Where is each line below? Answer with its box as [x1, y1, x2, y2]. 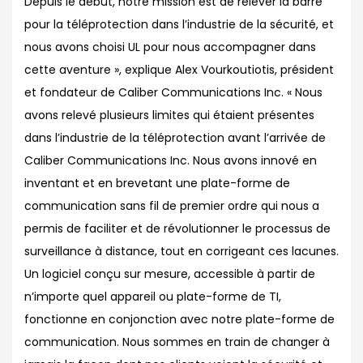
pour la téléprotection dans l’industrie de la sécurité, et [24, 16, 334, 32]
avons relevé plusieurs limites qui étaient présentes [24, 107, 314, 123]
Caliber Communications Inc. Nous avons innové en [24, 152, 317, 169]
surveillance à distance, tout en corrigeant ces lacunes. [24, 243, 339, 259]
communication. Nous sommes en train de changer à [24, 334, 330, 350]
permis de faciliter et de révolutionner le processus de [24, 220, 331, 237]
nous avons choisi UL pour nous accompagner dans [24, 39, 316, 55]
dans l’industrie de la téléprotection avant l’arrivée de [24, 130, 326, 146]
